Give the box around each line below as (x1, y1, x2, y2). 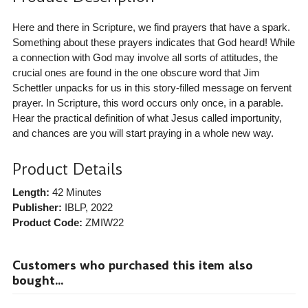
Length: (12, 186, 49, 198)
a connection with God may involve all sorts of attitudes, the (12, 51, 278, 63)
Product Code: (12, 216, 82, 228)
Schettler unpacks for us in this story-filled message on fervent (12, 81, 291, 93)
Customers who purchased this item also (12, 256, 253, 274)
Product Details (12, 158, 122, 180)
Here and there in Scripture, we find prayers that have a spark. (12, 21, 290, 33)
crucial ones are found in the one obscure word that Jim (12, 66, 260, 78)
